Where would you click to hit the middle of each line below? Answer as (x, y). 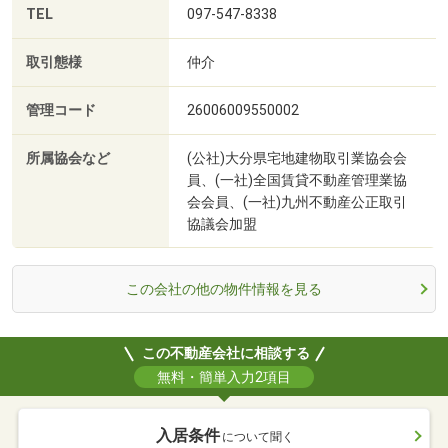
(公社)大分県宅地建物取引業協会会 (297, 158)
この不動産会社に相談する (225, 353)
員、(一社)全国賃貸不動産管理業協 (297, 180)
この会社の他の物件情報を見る (224, 289)
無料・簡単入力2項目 (224, 377)
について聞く (258, 437)
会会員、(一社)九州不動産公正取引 (297, 202)
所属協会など (68, 159)
